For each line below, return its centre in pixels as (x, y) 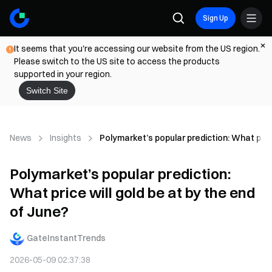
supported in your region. (63, 74)
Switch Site (47, 90)
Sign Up (216, 18)
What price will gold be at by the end (132, 192)
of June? (39, 211)
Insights (66, 138)
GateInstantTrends (66, 238)
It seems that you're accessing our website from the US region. (137, 49)
